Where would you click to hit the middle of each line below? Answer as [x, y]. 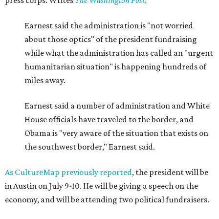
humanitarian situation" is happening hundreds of [115, 66]
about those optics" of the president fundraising [111, 39]
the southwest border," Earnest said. [90, 147]
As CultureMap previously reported [68, 172]
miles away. [45, 80]
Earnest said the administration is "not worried [109, 25]
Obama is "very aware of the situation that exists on [116, 133]
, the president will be [170, 172]
